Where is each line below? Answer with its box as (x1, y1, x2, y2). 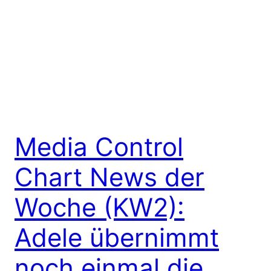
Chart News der (15, 162, 204, 193)
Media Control (15, 131, 183, 163)
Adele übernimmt (15, 222, 219, 253)
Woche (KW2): (15, 192, 184, 223)
